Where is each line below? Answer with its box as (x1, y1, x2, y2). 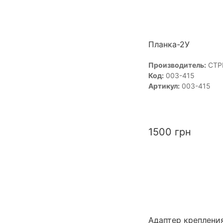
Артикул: (148, 81, 180, 90)
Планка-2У (148, 39, 190, 49)
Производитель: (148, 60, 206, 69)
